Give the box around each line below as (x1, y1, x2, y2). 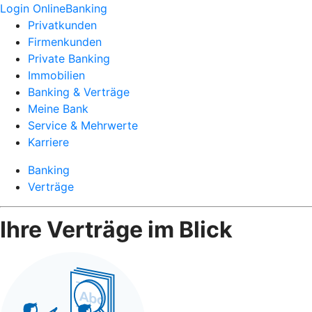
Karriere (28, 135, 69, 149)
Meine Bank (28, 102, 88, 116)
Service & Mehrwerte (28, 118, 138, 132)
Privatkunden (28, 18, 97, 32)
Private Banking (28, 52, 110, 65)
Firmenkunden (28, 35, 102, 49)
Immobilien (28, 68, 85, 82)
